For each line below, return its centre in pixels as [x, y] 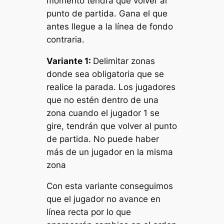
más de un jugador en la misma [110, 152]
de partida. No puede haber [103, 139]
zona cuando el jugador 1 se [103, 113]
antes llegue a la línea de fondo [110, 26]
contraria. [66, 39]
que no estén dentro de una [103, 100]
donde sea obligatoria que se [105, 74]
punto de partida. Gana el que [107, 13]
